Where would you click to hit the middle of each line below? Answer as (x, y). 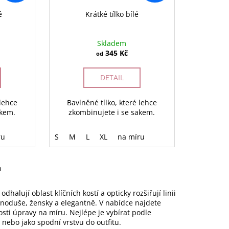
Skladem (112, 43)
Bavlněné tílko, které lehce (112, 103)
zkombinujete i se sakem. (112, 112)
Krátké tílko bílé (112, 14)
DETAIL (112, 78)
